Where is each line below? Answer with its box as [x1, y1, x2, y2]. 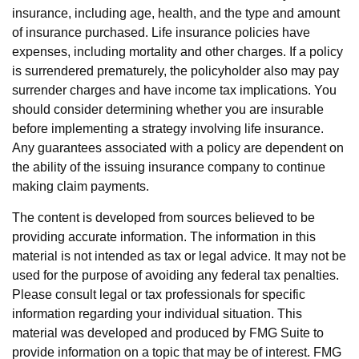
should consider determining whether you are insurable [12, 103, 324, 116]
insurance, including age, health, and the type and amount [12, 6, 340, 20]
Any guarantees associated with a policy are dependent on [12, 141, 344, 155]
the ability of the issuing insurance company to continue [12, 160, 325, 174]
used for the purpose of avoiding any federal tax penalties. [12, 268, 339, 282]
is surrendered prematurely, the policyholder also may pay [12, 64, 339, 78]
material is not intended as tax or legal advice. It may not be [12, 249, 346, 263]
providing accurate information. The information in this [12, 230, 316, 244]
